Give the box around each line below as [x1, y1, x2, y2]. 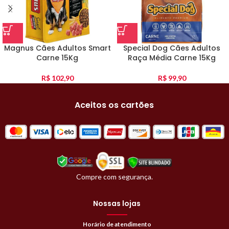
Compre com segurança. [76, 172, 153, 181]
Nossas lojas [93, 198, 141, 209]
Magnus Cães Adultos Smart [4, 43, 111, 53]
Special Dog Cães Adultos [123, 43, 220, 53]
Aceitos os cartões [75, 99, 154, 111]
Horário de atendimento [82, 220, 151, 228]
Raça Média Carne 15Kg [128, 53, 216, 63]
